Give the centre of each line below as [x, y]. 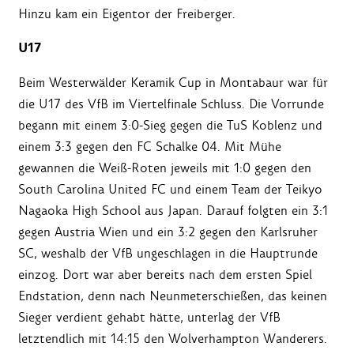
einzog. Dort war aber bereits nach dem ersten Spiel [165, 275]
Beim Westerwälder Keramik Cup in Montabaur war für [173, 83]
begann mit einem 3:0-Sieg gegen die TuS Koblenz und [170, 126]
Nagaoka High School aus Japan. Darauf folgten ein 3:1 [173, 211]
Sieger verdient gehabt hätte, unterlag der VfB [149, 318]
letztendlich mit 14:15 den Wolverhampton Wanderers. [173, 339]
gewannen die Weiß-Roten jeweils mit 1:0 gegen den [165, 168]
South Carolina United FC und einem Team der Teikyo [170, 190]
